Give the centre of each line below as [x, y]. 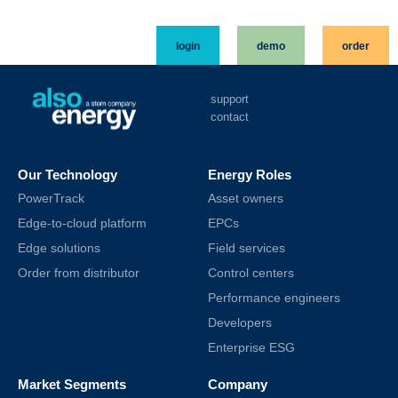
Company [238, 384]
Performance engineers [274, 298]
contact [230, 117]
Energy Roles [250, 175]
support [230, 99]
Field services [247, 248]
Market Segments [72, 384]
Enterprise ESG [251, 347]
